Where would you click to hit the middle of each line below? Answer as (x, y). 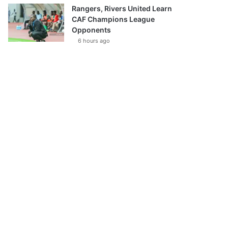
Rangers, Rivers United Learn (122, 8)
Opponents (92, 30)
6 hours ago (94, 41)
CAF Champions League (113, 19)
